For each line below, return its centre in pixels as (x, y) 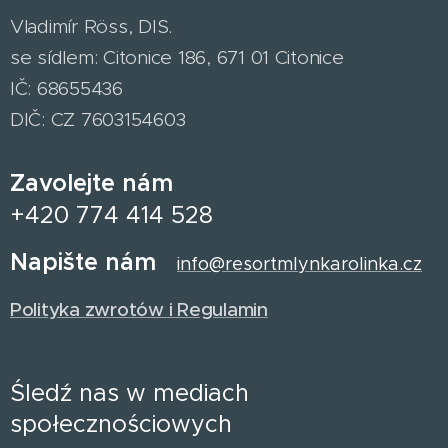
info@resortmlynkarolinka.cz (299, 264)
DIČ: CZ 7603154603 (101, 120)
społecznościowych (124, 424)
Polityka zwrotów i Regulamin (139, 310)
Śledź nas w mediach (129, 393)
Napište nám (93, 262)
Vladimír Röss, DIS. (91, 27)
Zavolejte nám (91, 183)
